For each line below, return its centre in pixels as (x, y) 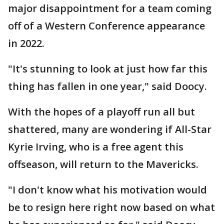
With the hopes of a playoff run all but (101, 112)
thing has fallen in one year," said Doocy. (109, 86)
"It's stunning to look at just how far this (108, 69)
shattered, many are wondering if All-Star (110, 129)
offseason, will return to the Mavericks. (103, 164)
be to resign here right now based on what (111, 207)
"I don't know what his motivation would (107, 190)
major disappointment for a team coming (110, 8)
